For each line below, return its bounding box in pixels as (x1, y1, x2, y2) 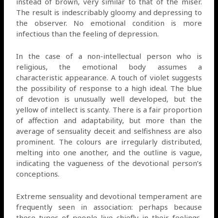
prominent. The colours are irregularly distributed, (16, 136, 202, 146)
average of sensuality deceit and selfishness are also (16, 126, 202, 136)
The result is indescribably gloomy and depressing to (16, 7, 202, 17)
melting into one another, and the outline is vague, (16, 147, 202, 157)
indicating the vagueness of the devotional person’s (16, 158, 202, 168)
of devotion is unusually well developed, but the (16, 93, 202, 104)
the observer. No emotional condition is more (16, 18, 202, 28)
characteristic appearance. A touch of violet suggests (16, 72, 202, 82)
